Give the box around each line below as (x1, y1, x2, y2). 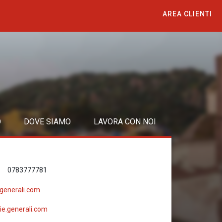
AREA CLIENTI (163, 10, 212, 18)
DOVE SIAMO (24, 117, 71, 126)
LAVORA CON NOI (94, 117, 156, 126)
